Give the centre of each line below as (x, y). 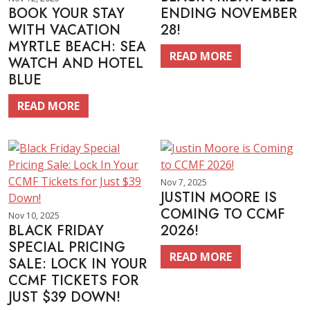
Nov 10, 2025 (34, 216)
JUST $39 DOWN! (64, 297)
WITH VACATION (64, 30)
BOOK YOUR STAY (66, 13)
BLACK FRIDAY (56, 231)
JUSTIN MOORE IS (219, 198)
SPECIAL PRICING (67, 247)
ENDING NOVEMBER (229, 13)
